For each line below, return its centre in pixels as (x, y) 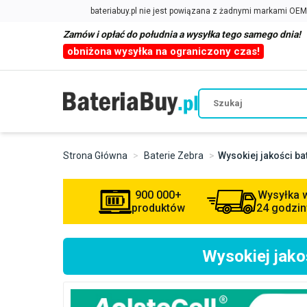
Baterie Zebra (174, 156)
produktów (158, 208)
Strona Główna (95, 156)
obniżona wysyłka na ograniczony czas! (163, 51)
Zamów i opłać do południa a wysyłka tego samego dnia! (182, 34)
